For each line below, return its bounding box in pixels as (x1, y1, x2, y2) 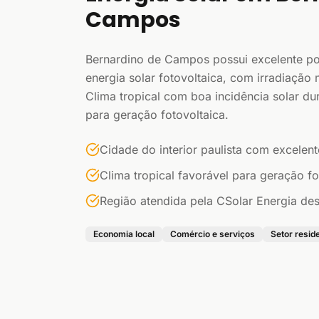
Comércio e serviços (170, 228, 255, 239)
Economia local (93, 228, 155, 239)
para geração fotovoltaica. (85, 107, 229, 122)
